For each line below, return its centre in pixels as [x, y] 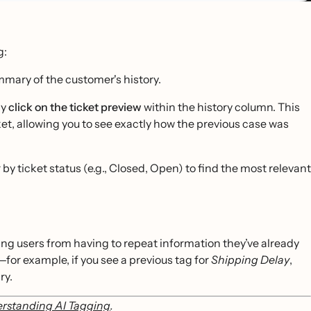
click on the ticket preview [75, 107]
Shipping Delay [250, 259]
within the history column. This [221, 107]
